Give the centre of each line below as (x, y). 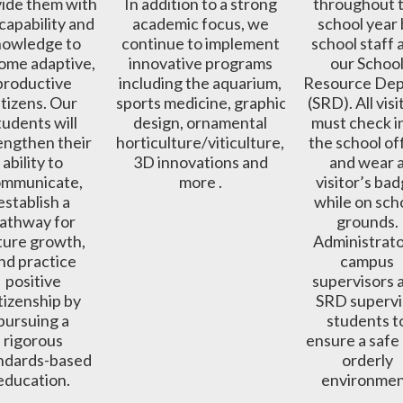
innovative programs (200, 63)
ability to (33, 161)
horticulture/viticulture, (200, 142)
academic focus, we (200, 23)
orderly (367, 359)
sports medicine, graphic (201, 102)
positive (33, 280)
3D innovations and (200, 161)
